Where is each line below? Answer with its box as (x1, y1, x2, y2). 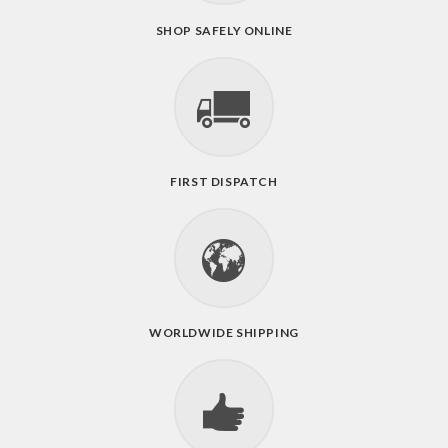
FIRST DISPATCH (170, 174, 278, 190)
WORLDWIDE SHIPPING (149, 325, 299, 341)
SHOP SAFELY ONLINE (155, 23, 293, 39)
